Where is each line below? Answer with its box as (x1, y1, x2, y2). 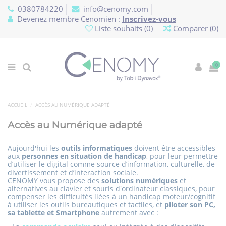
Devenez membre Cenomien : (15, 13, 122, 24)
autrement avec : (99, 207, 158, 217)
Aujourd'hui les (8, 143, 61, 153)
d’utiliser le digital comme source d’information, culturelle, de (8, 159, 215, 169)
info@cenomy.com (81, 3, 148, 14)
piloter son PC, (164, 199, 215, 209)
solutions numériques (101, 175, 178, 185)
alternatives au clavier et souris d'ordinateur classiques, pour (8, 183, 215, 193)
